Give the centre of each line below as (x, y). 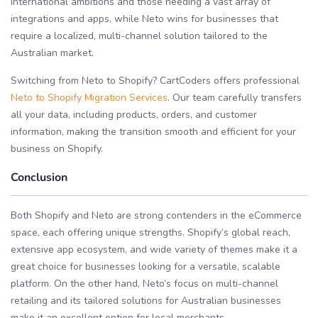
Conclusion (39, 176)
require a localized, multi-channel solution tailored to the (139, 35)
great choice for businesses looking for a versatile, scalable (146, 266)
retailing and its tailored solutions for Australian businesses (146, 300)
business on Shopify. (57, 148)
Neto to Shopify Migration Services (89, 97)
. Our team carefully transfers (235, 97)
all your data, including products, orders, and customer (134, 114)
